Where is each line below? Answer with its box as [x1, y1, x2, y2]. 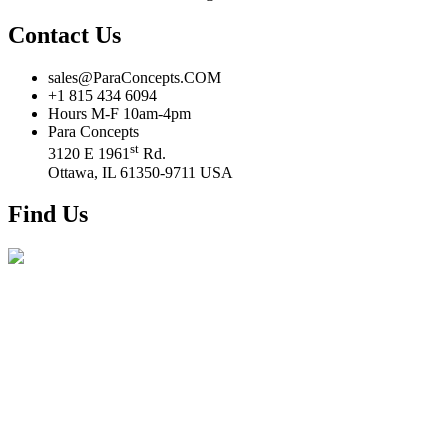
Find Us [8, 201, 88, 228]
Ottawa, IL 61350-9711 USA [48, 163, 233, 181]
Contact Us [8, 22, 121, 49]
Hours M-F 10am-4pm [48, 105, 191, 123]
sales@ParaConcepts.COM [48, 69, 221, 87]
